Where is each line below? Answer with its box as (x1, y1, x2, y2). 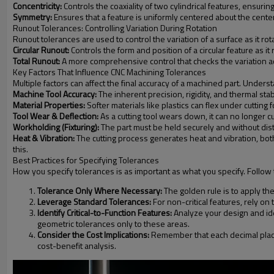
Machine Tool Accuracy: (13, 87, 97, 100)
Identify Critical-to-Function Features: (37, 206, 172, 219)
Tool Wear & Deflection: (13, 109, 98, 122)
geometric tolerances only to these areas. (37, 217, 190, 230)
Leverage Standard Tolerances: (37, 195, 151, 208)
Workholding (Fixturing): (13, 120, 99, 133)
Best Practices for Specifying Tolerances (13, 154, 159, 166)
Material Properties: (13, 98, 85, 111)
